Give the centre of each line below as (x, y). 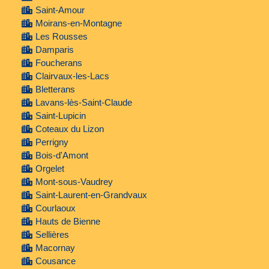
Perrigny (52, 142)
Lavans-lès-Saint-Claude (83, 103)
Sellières (52, 235)
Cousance (55, 261)
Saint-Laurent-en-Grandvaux (91, 195)
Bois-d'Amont (62, 156)
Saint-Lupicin (60, 116)
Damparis (54, 50)
